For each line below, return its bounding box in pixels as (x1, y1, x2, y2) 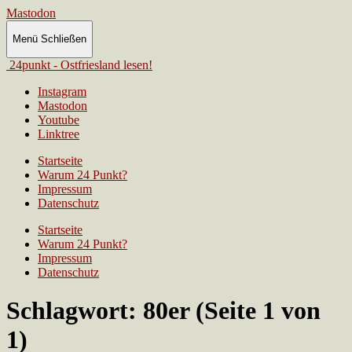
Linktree (38, 126, 79, 141)
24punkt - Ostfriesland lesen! (9, 57, 152, 71)
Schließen (41, 33, 86, 46)
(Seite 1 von (196, 296, 321, 325)
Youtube (38, 112, 79, 126)
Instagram (38, 84, 86, 98)
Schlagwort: (6, 296, 143, 325)
